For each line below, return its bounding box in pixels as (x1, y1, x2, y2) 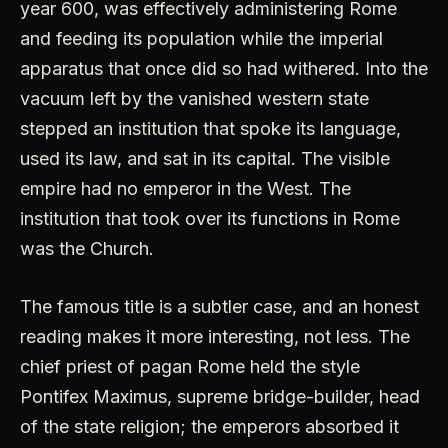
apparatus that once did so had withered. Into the (20, 58, 428, 80)
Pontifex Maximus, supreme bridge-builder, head (20, 386, 420, 408)
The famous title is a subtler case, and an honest (20, 296, 419, 318)
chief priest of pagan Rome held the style (20, 356, 360, 378)
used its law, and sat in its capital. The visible (20, 148, 390, 170)
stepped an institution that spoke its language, (20, 118, 401, 140)
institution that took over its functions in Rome (20, 208, 400, 230)
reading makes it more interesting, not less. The (20, 326, 410, 348)
